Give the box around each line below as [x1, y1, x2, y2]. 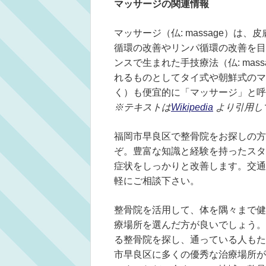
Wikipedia [171, 102, 213, 112]
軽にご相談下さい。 [114, 176, 199, 186]
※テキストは [114, 102, 171, 112]
